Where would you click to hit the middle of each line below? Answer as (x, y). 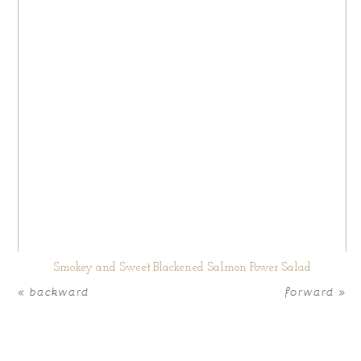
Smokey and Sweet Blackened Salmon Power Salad (183, 268)
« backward (54, 292)
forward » (316, 292)
